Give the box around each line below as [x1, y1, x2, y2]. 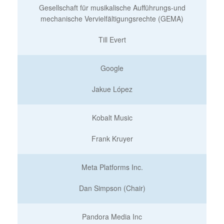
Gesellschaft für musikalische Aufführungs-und [38, 2, 185, 12]
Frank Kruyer [91, 133, 133, 143]
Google [100, 63, 123, 73]
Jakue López [91, 84, 132, 94]
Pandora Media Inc [82, 211, 142, 221]
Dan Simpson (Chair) [78, 183, 145, 193]
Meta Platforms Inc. [81, 162, 143, 172]
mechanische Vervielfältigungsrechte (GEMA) [40, 13, 183, 23]
